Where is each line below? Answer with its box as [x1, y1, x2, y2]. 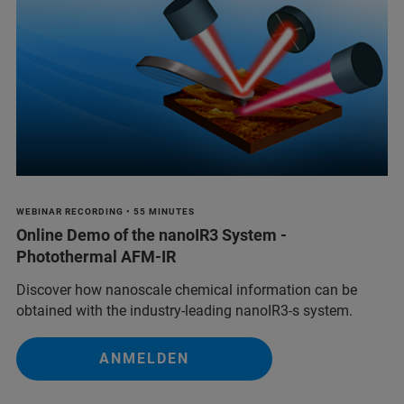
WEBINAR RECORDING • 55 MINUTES [16, 207, 195, 217]
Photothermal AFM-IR [16, 247, 176, 267]
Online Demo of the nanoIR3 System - [16, 225, 287, 245]
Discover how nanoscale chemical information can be [16, 281, 357, 299]
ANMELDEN [99, 350, 189, 368]
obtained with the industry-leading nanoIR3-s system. [16, 302, 353, 320]
